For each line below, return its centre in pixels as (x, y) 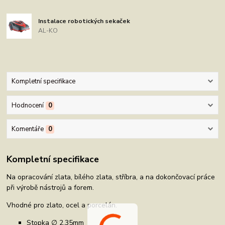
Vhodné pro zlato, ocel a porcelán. (62, 205)
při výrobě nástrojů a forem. (50, 188)
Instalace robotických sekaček (84, 21)
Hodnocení (27, 105)
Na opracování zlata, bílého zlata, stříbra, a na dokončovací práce (111, 177)
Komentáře (27, 129)
